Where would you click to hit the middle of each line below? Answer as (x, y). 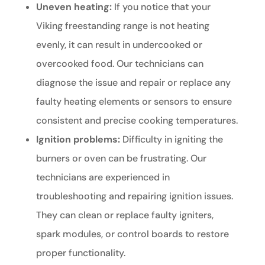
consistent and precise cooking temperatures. (137, 121)
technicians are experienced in (103, 177)
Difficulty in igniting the (171, 140)
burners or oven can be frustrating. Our (121, 159)
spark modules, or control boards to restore (132, 234)
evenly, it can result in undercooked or (119, 45)
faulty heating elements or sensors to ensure (134, 102)
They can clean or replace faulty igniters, (125, 215)
